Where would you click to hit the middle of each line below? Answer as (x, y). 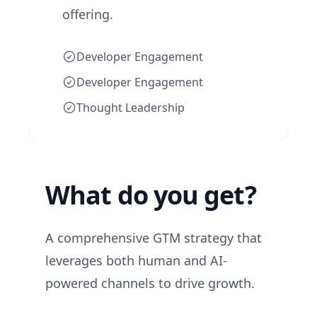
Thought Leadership (131, 108)
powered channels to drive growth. (150, 283)
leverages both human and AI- (136, 260)
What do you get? (151, 195)
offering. (88, 14)
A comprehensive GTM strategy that (154, 238)
